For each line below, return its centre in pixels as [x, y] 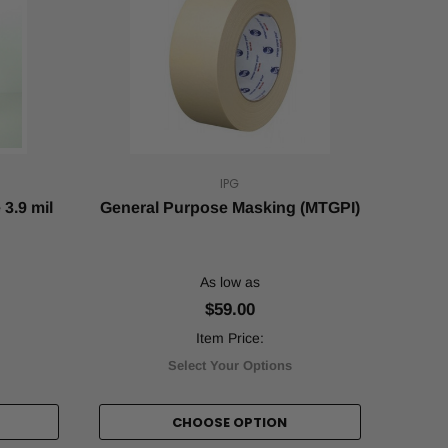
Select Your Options [229, 365]
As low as [229, 282]
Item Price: [229, 338]
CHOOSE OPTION [230, 422]
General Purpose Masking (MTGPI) [229, 207]
